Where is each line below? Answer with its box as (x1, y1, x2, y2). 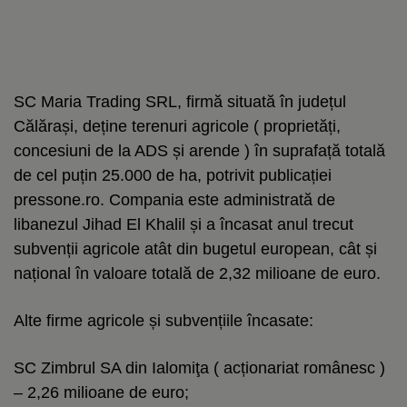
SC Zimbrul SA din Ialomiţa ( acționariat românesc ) (14, 358, 385, 377)
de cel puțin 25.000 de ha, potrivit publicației (14, 165, 332, 184)
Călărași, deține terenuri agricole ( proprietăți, (14, 116, 341, 135)
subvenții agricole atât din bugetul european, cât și (14, 239, 377, 258)
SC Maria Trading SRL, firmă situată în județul (14, 92, 346, 111)
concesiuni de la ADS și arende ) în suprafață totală (14, 141, 385, 160)
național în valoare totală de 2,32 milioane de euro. (14, 263, 381, 283)
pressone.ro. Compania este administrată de (14, 190, 335, 209)
